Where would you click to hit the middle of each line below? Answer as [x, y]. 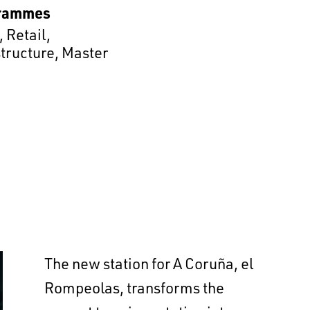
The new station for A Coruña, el [149, 264]
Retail [26, 35]
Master [84, 53]
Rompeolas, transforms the [135, 288]
